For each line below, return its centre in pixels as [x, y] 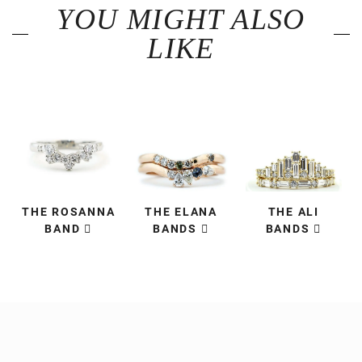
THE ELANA [181, 212]
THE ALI [293, 212]
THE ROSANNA [69, 212]
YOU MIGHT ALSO [181, 19]
